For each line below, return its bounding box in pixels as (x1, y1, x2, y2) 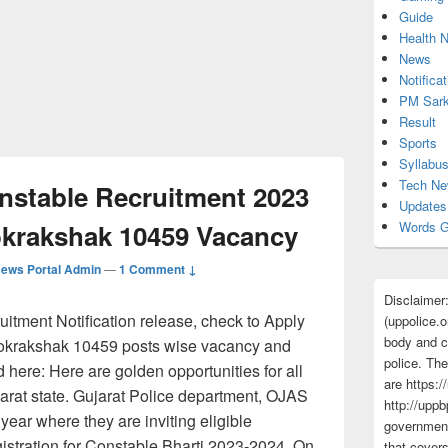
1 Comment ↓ (119, 259, 197, 278)
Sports (399, 132, 437, 152)
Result (399, 111, 436, 131)
